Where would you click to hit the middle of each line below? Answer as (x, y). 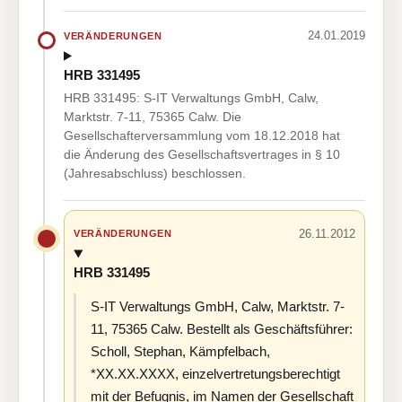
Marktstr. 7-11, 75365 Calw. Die (153, 116)
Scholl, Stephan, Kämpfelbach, (180, 352)
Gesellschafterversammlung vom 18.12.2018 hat (202, 135)
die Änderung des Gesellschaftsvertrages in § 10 (202, 154)
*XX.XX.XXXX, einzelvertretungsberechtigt (215, 374)
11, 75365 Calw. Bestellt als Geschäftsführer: (222, 329)
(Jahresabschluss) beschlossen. (155, 173)
